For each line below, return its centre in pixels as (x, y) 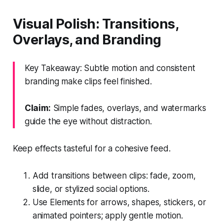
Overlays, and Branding (87, 39)
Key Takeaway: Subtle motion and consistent (110, 68)
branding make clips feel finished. (88, 81)
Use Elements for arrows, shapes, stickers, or (119, 202)
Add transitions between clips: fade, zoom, (114, 175)
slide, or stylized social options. (91, 189)
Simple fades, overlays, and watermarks (129, 108)
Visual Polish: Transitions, (95, 24)
